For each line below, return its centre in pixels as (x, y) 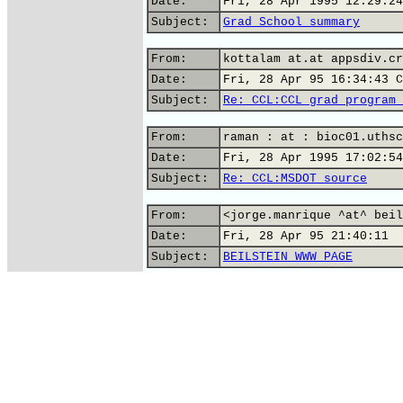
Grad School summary (291, 22)
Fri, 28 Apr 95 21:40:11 (306, 236)
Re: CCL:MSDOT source (295, 179)
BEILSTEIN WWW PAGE (288, 257)
